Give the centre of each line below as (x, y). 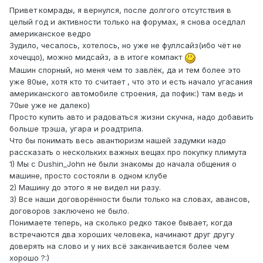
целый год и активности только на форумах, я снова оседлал (127, 22)
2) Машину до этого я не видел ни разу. (85, 187)
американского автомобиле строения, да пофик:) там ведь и (126, 93)
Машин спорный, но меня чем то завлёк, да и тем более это (125, 70)
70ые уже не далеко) (50, 105)
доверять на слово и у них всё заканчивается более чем (119, 246)
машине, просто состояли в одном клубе (88, 175)
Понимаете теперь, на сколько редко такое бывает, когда (121, 222)
